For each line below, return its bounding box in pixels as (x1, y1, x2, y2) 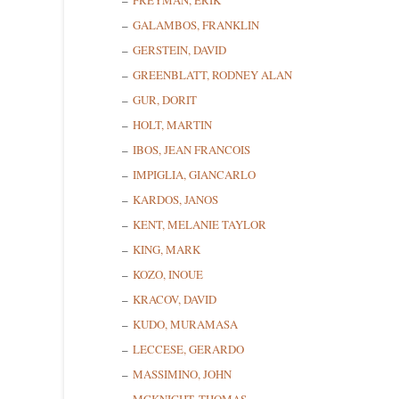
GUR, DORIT (133, 92, 197, 109)
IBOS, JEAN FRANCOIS (133, 142, 250, 159)
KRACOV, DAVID (133, 291, 216, 308)
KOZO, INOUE (133, 266, 203, 283)
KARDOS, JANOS (133, 191, 218, 208)
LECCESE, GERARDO (133, 341, 244, 358)
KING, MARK (133, 241, 200, 258)
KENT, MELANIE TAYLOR (133, 216, 266, 233)
